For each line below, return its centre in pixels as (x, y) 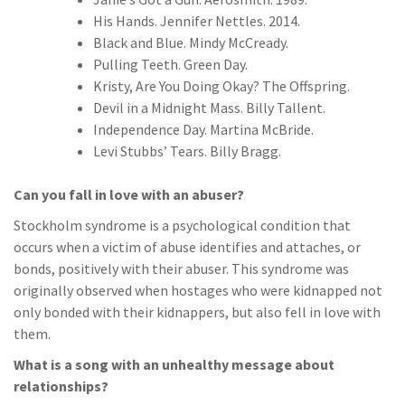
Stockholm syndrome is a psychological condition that (182, 225)
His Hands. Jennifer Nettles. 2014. (197, 21)
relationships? (61, 386)
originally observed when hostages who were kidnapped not (198, 290)
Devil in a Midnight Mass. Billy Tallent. (209, 108)
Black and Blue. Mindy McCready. (191, 42)
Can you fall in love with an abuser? (129, 194)
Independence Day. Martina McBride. (203, 129)
